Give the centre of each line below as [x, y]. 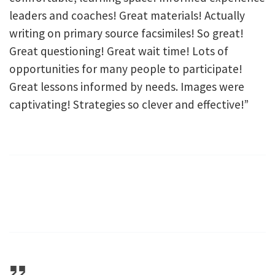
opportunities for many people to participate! [126, 68]
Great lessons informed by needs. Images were [127, 86]
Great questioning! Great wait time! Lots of [119, 51]
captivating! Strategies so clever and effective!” [129, 104]
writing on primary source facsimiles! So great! [126, 33]
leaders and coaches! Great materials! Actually [127, 15]
